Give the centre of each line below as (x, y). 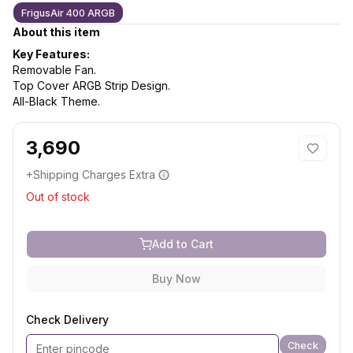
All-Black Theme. (56, 101)
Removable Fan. (54, 70)
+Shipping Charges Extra (91, 175)
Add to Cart (183, 244)
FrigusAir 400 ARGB (68, 13)
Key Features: (51, 54)
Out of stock (58, 197)
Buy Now (176, 279)
